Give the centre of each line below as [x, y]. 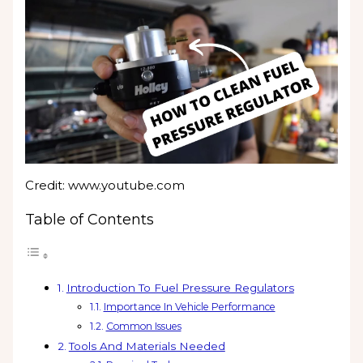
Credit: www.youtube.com [105, 186]
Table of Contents [90, 220]
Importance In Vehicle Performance [189, 307]
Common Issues [143, 327]
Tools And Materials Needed [147, 346]
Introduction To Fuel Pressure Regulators [180, 288]
